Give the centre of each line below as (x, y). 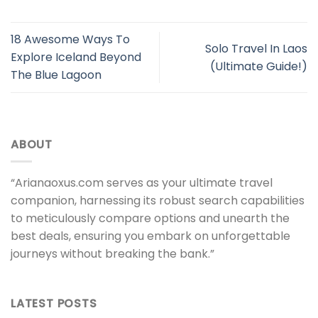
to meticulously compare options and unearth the (150, 219)
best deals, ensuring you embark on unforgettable (150, 236)
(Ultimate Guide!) (259, 66)
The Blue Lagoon (56, 75)
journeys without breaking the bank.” (113, 254)
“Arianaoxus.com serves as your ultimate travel (142, 183)
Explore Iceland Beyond (76, 57)
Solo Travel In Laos (256, 48)
